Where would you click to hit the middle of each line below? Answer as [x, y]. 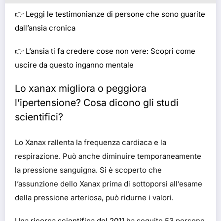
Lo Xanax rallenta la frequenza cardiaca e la [91, 142]
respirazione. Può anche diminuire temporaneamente [108, 156]
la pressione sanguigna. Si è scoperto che [88, 170]
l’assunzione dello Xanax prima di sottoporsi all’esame [109, 184]
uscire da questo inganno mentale [74, 65]
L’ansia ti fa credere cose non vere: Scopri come [110, 51]
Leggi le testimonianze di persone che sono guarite [115, 14]
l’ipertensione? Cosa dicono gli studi [97, 103]
